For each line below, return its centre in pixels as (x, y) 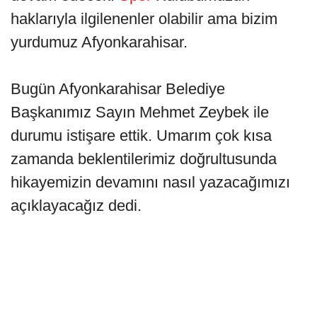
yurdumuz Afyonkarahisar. (101, 42)
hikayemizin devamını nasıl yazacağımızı (150, 183)
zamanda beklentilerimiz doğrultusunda (144, 159)
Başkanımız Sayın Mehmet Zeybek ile (140, 113)
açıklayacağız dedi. (78, 206)
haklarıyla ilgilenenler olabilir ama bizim (144, 19)
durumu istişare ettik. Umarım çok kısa (141, 136)
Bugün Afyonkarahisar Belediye (118, 89)
